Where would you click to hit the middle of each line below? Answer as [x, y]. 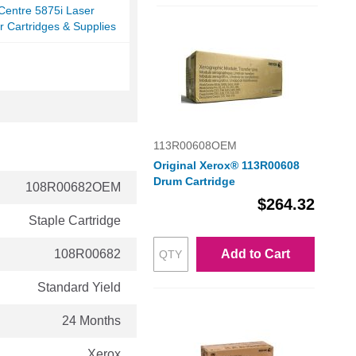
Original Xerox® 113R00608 [226, 166]
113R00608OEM [195, 146]
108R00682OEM [73, 188]
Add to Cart [255, 254]
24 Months [91, 321]
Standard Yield [79, 288]
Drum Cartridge [194, 182]
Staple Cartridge [75, 221]
